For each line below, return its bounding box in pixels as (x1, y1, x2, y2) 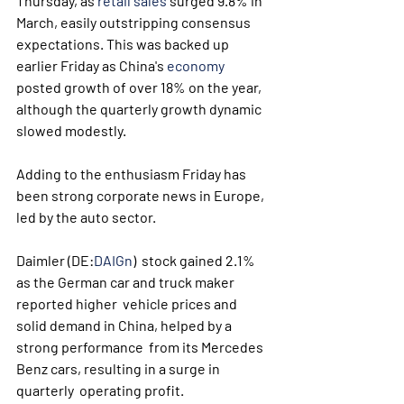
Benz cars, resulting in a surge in (16, 360, 223, 377)
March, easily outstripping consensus (16, 14, 253, 31)
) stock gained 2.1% (133, 252, 258, 269)
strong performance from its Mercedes (16, 338, 266, 355)
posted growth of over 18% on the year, (16, 78, 264, 96)
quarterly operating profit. (16, 381, 187, 399)
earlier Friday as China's (16, 57, 167, 74)
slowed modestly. (16, 122, 126, 139)
